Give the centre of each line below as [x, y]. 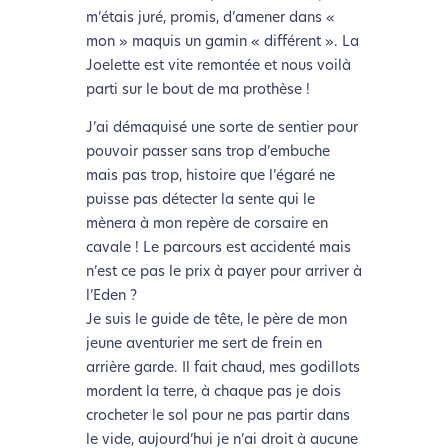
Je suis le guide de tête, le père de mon [216, 321]
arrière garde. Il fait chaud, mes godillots [222, 369]
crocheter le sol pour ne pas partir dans [217, 417]
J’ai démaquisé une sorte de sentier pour [221, 129]
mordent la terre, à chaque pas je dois [213, 393]
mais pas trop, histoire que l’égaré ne [210, 177]
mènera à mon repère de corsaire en [206, 225]
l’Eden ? [111, 297]
